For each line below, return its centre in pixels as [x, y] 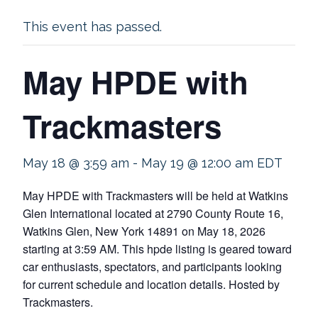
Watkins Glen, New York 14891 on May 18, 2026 [144, 231]
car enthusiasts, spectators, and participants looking [152, 267]
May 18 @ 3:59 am [76, 163]
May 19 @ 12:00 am [197, 163]
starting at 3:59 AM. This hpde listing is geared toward [157, 249]
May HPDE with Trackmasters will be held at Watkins [155, 196]
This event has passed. [92, 27]
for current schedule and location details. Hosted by [151, 284]
